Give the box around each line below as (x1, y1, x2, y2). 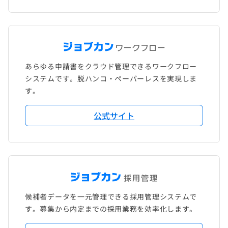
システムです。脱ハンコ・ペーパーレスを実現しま (25, 73, 197, 84)
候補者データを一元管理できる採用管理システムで (25, 191, 197, 202)
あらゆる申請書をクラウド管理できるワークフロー (25, 61, 197, 72)
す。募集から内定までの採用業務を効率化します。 (25, 204, 197, 214)
